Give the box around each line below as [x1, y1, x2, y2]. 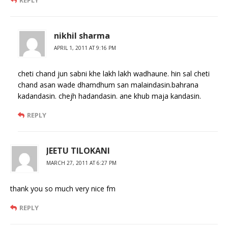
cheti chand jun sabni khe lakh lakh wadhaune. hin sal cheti [18, 68, 210, 78]
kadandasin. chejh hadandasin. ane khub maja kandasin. [18, 91, 201, 101]
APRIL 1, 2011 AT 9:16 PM [54, 44, 116, 51]
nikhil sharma [54, 30, 110, 41]
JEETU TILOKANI [46, 145, 110, 156]
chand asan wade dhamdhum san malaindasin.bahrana [18, 79, 198, 90]
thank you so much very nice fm [10, 183, 116, 193]
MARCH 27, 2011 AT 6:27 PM [46, 159, 117, 166]
